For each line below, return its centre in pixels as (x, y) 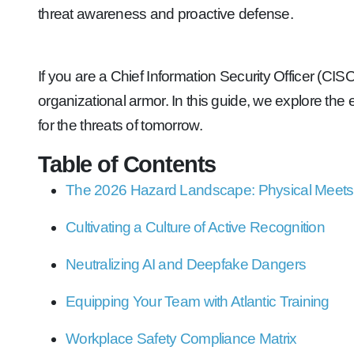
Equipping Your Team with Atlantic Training (198, 301)
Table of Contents (127, 164)
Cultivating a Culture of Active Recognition (196, 227)
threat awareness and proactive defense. (166, 14)
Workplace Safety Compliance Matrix (181, 339)
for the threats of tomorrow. (120, 125)
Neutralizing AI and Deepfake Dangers (186, 264)
